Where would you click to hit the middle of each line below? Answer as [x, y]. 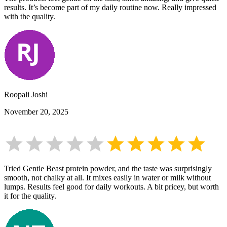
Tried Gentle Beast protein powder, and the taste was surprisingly [108, 169]
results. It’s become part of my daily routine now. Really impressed [110, 8]
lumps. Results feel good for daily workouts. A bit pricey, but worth [111, 187]
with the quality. [30, 17]
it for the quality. [30, 196]
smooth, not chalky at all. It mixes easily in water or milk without [107, 178]
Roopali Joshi [26, 95]
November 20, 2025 [36, 112]
